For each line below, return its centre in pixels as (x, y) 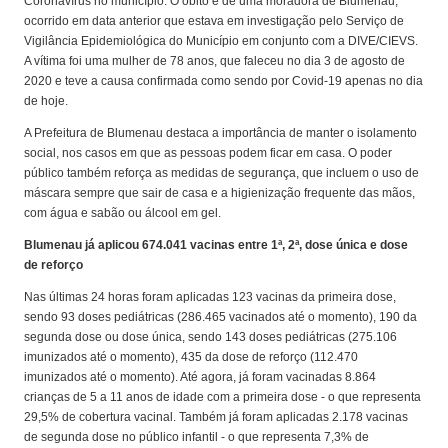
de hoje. (46, 101)
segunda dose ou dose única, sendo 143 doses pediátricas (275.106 (211, 337)
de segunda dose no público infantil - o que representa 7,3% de (197, 437)
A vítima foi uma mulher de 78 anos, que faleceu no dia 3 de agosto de (215, 61)
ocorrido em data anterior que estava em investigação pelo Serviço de (214, 21)
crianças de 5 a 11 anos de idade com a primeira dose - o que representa (223, 397)
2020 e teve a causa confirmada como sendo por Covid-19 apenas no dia (224, 81)
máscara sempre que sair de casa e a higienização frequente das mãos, (220, 193)
